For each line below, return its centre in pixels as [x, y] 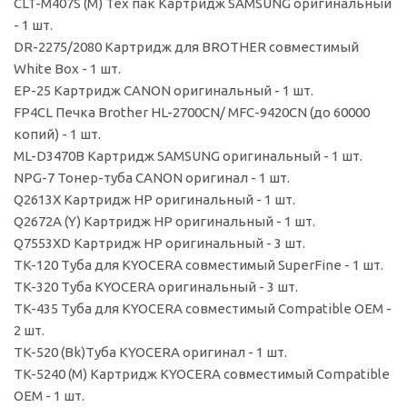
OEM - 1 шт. [49, 396]
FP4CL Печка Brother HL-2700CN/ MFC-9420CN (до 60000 [192, 112]
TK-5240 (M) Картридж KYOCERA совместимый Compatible [202, 374]
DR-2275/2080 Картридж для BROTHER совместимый [186, 47]
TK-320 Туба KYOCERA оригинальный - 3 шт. [156, 287]
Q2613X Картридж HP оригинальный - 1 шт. [154, 199]
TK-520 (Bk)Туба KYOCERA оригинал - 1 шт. [150, 352]
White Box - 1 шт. [67, 69]
